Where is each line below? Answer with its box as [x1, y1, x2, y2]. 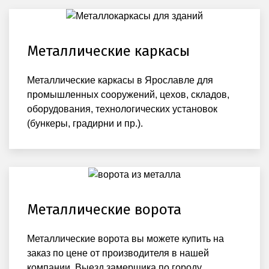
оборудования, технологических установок [27, 104, 217, 115]
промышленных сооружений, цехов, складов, [27, 89, 229, 100]
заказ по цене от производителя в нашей [27, 248, 209, 259]
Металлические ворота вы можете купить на [27, 234, 224, 244]
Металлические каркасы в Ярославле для [27, 75, 213, 86]
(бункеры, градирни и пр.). [27, 118, 143, 129]
